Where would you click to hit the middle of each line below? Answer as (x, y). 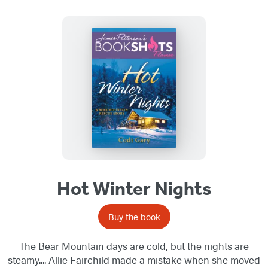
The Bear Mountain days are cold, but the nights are (134, 246)
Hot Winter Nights (134, 188)
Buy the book (134, 216)
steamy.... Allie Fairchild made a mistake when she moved (134, 259)
